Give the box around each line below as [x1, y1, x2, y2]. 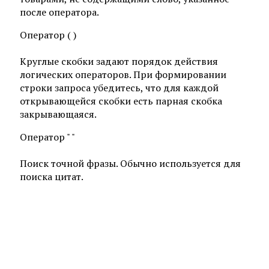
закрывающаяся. [20, 107, 97, 121]
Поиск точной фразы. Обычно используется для [20, 156, 241, 170]
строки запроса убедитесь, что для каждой [20, 80, 219, 94]
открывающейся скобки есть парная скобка [20, 94, 222, 107]
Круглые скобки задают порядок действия [20, 54, 218, 68]
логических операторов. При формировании [20, 67, 226, 81]
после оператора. [20, 5, 99, 19]
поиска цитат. [20, 169, 83, 183]
